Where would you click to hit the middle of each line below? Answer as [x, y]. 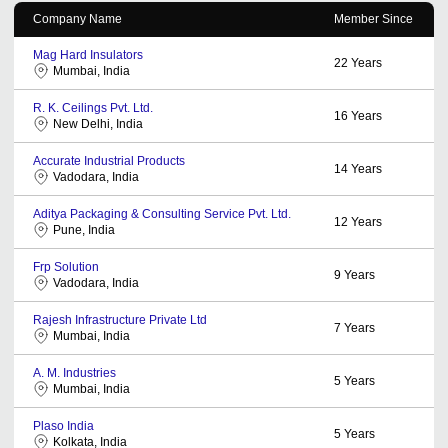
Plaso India [63, 425]
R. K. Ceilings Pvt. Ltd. [93, 107]
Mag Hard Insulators [88, 54]
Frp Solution [66, 266]
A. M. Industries [74, 372]
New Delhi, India [98, 123]
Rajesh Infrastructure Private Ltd [120, 319]
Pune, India [84, 229]
